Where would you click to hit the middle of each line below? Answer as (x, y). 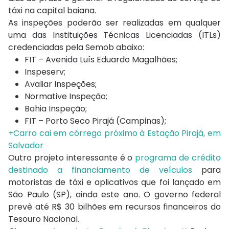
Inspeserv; (45, 72)
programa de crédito (178, 158)
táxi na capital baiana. (52, 11)
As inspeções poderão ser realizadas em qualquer (114, 23)
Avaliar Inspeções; (61, 84)
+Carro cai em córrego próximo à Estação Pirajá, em (114, 133)
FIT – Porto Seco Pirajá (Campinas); (95, 121)
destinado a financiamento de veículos (100, 170)
